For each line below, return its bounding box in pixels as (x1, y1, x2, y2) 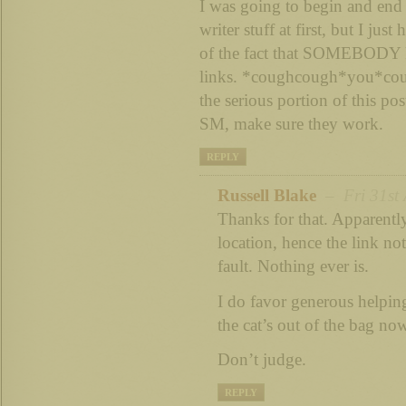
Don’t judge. (217, 350, 306, 370)
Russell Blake (217, 185, 316, 205)
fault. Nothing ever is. (217, 256, 369, 275)
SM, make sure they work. (199, 114, 383, 134)
